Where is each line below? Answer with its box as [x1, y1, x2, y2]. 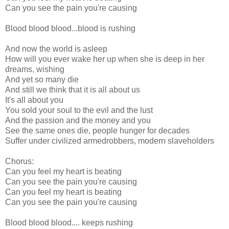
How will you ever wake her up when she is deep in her [5, 54, 204, 63]
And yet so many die [5, 75, 79, 84]
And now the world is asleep [5, 44, 107, 53]
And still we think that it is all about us [5, 85, 140, 94]
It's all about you [5, 95, 63, 104]
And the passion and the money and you [5, 116, 151, 125]
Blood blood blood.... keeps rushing [5, 218, 133, 227]
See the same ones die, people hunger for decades [5, 126, 190, 135]
